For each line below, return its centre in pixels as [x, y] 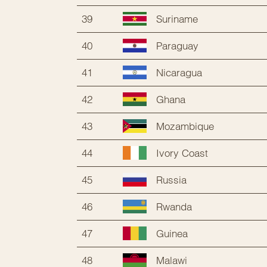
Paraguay [177, 45]
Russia [171, 179]
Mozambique [185, 126]
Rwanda [174, 206]
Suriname [177, 18]
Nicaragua [179, 72]
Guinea [172, 233]
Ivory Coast [182, 153]
